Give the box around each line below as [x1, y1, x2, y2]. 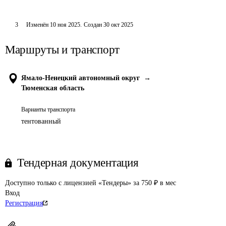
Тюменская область [21, 84, 84, 92]
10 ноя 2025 [49, 21, 80, 28]
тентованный [21, 118, 61, 125]
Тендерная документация [17, 156, 139, 169]
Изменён [26, 21, 50, 28]
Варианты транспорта [21, 106, 75, 113]
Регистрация [5, 199, 43, 207]
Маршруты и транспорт [5, 43, 120, 56]
